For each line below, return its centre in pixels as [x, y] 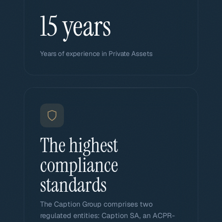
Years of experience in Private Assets [96, 54]
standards [73, 185]
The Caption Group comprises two [96, 204]
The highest [79, 145]
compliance [79, 165]
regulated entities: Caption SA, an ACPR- [108, 216]
